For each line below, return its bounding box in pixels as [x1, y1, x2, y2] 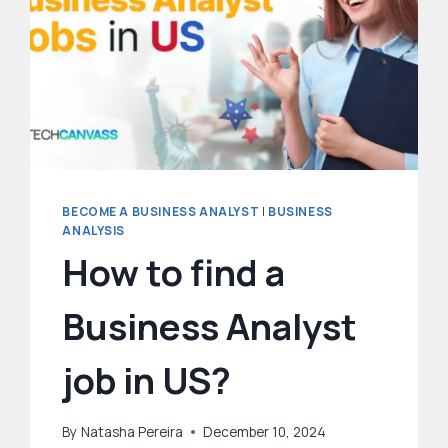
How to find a [62, 248, 286, 298]
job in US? [62, 356, 232, 406]
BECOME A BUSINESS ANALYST [62, 203, 260, 221]
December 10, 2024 [202, 422, 326, 441]
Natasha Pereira [80, 422, 183, 441]
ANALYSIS [62, 222, 126, 240]
